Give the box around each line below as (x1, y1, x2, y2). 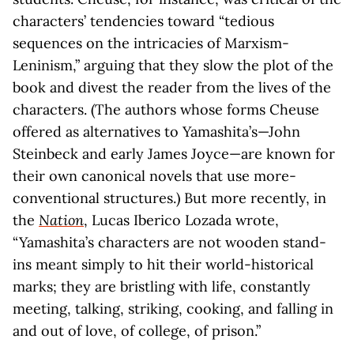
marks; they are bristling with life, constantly (13, 277, 311, 296)
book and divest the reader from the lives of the (13, 78, 331, 96)
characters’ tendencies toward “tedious (13, 12, 274, 30)
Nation (39, 211, 84, 229)
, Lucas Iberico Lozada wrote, (84, 211, 279, 229)
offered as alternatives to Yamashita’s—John (13, 122, 300, 141)
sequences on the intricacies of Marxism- (13, 34, 289, 52)
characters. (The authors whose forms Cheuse (13, 100, 319, 119)
